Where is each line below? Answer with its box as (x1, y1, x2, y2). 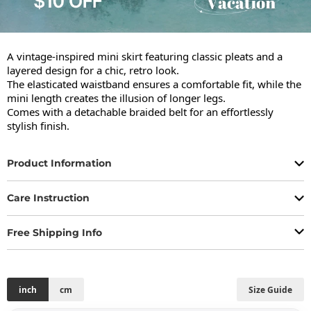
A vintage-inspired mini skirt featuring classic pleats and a (7, 49, 283, 63)
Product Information (7, 157, 112, 170)
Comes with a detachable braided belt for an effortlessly (7, 104, 274, 119)
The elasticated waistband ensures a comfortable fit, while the (7, 76, 301, 91)
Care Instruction (7, 192, 90, 205)
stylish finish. (7, 118, 69, 133)
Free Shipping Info (7, 226, 102, 239)
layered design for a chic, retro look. (7, 62, 179, 77)
